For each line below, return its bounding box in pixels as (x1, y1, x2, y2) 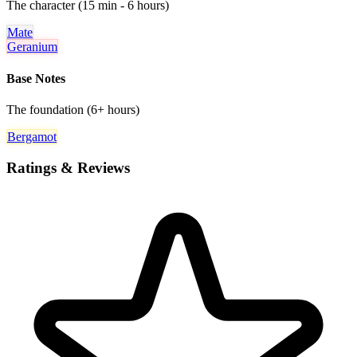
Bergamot (7, 129, 57, 143)
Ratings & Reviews (6, 159, 130, 176)
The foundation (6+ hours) (6, 102, 139, 116)
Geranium (7, 40, 57, 54)
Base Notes (6, 71, 65, 85)
